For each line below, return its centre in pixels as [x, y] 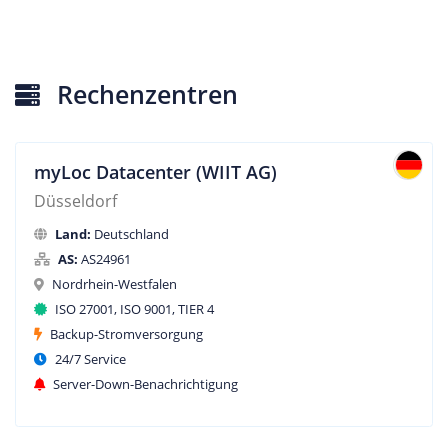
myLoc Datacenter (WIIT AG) [155, 172]
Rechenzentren [144, 94]
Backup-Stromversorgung [124, 334]
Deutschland [129, 234]
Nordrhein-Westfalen [112, 284]
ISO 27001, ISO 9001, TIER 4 [132, 309]
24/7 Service [88, 359]
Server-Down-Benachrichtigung [143, 384]
